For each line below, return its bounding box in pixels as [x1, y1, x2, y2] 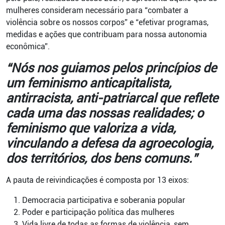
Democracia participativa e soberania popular [22, 195, 185, 205]
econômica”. [6, 42, 50, 51]
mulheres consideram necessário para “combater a [6, 6, 188, 15]
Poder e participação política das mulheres [22, 207, 174, 217]
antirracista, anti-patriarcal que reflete [6, 91, 218, 105]
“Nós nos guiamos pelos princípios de [6, 61, 216, 75]
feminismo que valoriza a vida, [6, 121, 176, 136]
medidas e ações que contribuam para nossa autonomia [6, 30, 207, 39]
